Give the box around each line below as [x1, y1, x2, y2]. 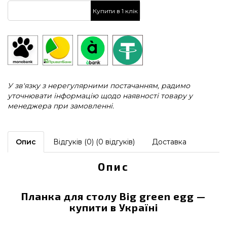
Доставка [152, 137, 186, 146]
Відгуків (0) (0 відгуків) [53, 137, 135, 146]
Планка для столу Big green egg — [21, 190, 206, 202]
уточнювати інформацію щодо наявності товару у [8, 91, 193, 100]
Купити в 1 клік [93, 7, 138, 15]
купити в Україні [69, 201, 158, 213]
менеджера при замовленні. [8, 101, 114, 110]
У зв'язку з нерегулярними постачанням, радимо [8, 81, 190, 90]
